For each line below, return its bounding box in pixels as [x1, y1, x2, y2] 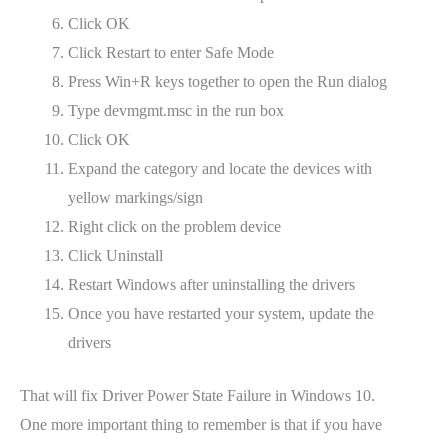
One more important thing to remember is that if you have [20, 415, 382, 433]
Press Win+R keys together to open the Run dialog [68, 72, 387, 90]
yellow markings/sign [68, 188, 203, 206]
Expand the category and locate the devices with [68, 159, 372, 177]
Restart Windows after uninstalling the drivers [68, 275, 355, 293]
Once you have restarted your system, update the [68, 304, 374, 322]
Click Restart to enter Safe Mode [68, 43, 274, 61]
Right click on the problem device [68, 217, 281, 235]
